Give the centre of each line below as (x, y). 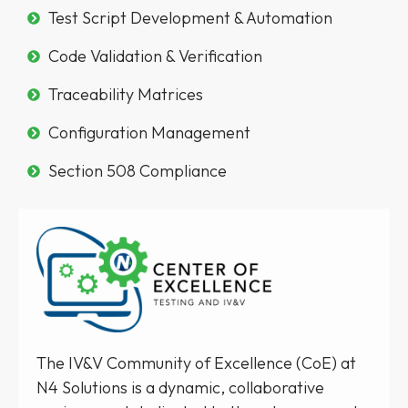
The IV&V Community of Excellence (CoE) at (196, 363)
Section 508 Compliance (137, 171)
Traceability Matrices (125, 95)
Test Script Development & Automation (190, 18)
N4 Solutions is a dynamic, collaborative (180, 388)
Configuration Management (149, 133)
